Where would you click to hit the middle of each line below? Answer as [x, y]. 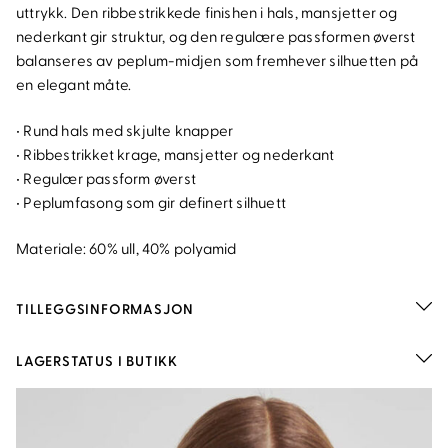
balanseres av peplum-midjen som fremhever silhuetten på [217, 61]
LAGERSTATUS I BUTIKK [97, 361]
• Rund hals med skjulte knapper [125, 131]
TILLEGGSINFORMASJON [105, 309]
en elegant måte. [74, 85]
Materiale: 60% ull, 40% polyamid [126, 249]
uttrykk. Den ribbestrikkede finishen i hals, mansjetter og [207, 13]
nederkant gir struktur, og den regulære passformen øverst [216, 37]
